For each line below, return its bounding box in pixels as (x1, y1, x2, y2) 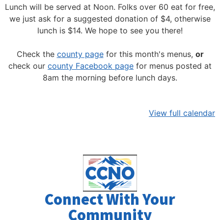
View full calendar (149, 108, 215, 118)
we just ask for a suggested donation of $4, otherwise (9, 14, 211, 24)
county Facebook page (48, 61, 134, 71)
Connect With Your (45, 189, 175, 209)
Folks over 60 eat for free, (118, 2, 215, 12)
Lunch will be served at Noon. (5, 2, 118, 12)
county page (56, 49, 104, 59)
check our (8, 61, 48, 71)
